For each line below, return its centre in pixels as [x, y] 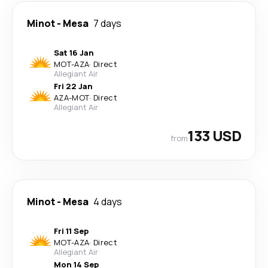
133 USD [214, 135]
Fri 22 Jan [73, 86]
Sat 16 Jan [74, 53]
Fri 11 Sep [71, 231]
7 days [107, 23]
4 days [108, 202]
